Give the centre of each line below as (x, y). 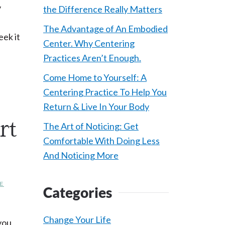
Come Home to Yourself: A (95, 77)
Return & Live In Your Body (96, 106)
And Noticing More (81, 155)
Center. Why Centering (89, 43)
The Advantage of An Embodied (105, 29)
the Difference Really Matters (103, 9)
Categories (78, 192)
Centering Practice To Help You (105, 92)
